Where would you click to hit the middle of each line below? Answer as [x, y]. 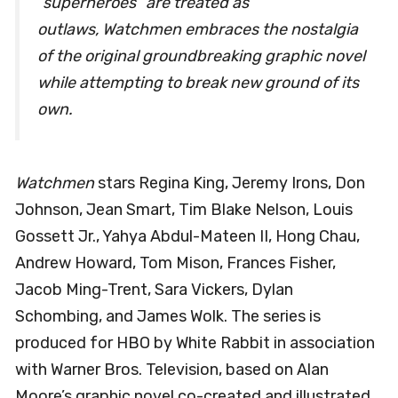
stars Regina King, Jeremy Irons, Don [230, 183]
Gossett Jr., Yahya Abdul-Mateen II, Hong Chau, [187, 236]
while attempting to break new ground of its [198, 83]
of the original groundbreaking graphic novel [201, 56]
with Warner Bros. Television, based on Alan [172, 369]
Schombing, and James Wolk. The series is [168, 316]
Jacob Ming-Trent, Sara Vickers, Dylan [154, 289]
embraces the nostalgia [270, 30]
